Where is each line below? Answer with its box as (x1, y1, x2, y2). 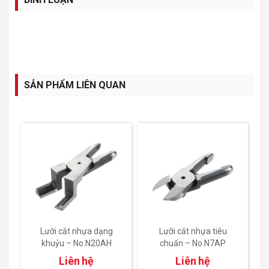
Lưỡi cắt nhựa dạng (40, 226, 113, 236)
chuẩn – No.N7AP (160, 238, 226, 248)
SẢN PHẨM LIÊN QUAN (24, 79, 125, 91)
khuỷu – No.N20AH (41, 238, 112, 248)
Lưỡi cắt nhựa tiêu (159, 226, 227, 236)
